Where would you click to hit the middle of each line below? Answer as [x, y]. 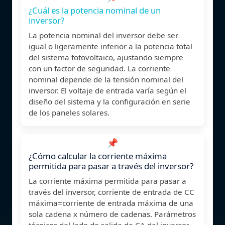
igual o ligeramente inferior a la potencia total [110, 46]
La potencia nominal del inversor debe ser [103, 35]
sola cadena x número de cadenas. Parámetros [112, 214]
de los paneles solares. [69, 112]
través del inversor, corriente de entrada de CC [111, 192]
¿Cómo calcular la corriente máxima [98, 156]
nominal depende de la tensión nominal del [106, 79]
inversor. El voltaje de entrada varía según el [107, 90]
